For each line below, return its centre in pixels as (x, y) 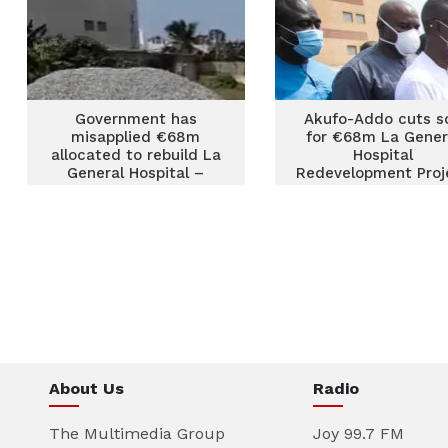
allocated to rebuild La (135, 155)
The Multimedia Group (137, 433)
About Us (86, 388)
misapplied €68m (136, 137)
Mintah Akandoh (136, 191)
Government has (135, 119)
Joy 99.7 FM (358, 433)
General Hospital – (136, 173)
